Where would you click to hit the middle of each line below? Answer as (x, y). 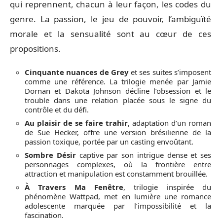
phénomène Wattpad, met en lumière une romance (118, 196)
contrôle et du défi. (57, 109)
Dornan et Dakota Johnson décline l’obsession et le (118, 91)
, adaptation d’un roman (169, 123)
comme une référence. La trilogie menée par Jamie (118, 81)
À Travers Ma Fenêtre (74, 187)
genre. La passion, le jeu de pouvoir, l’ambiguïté (110, 19)
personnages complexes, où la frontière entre (118, 164)
